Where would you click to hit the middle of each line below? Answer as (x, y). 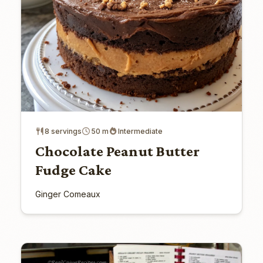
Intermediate (140, 131)
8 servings (63, 131)
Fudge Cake (73, 170)
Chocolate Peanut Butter (117, 151)
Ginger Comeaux (68, 194)
